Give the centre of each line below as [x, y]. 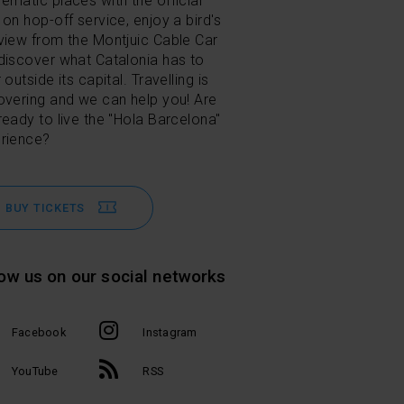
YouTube [35, 371]
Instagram [170, 332]
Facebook [38, 332]
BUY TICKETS [45, 208]
